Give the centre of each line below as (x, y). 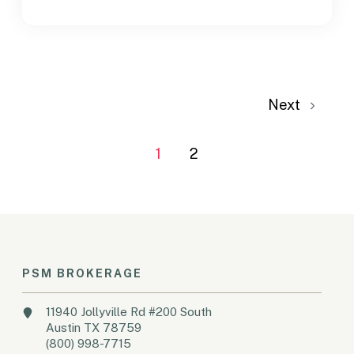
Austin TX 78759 (94, 327)
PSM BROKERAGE (83, 273)
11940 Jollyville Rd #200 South (129, 311)
